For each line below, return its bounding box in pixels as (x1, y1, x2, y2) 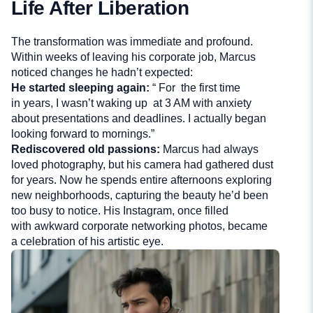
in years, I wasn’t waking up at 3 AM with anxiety (11, 96, 252, 109)
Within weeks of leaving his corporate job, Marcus (11, 50, 256, 63)
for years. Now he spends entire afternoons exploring (11, 173, 272, 186)
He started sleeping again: (11, 81, 150, 94)
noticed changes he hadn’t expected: (11, 66, 193, 78)
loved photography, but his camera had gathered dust (11, 158, 273, 170)
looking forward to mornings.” (11, 127, 154, 140)
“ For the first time (150, 81, 240, 94)
